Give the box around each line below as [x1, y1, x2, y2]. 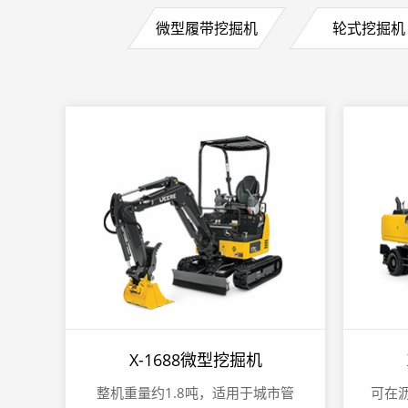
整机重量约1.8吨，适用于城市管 [97, 383, 294, 403]
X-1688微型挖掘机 [128, 349, 262, 372]
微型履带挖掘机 [156, 18, 258, 38]
